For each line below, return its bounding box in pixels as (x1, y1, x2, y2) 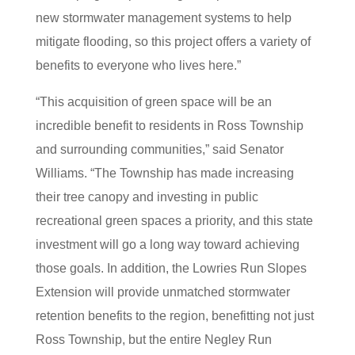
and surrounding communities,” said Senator (35, 143, 284, 156)
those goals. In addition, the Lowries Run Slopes (35, 261, 307, 275)
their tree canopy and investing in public (35, 190, 258, 204)
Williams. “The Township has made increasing (35, 166, 294, 180)
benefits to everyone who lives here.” (35, 59, 241, 72)
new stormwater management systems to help (35, 11, 292, 25)
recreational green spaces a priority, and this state (35, 214, 313, 227)
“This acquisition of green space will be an (35, 95, 272, 109)
